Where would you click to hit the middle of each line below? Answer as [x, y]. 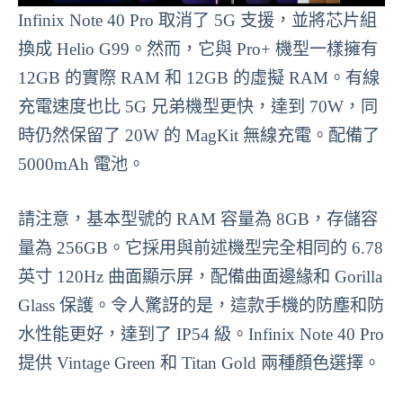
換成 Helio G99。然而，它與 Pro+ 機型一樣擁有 [198, 49]
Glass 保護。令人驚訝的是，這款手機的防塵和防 [201, 305]
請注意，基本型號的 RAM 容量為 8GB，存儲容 [198, 219]
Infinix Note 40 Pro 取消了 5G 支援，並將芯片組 [197, 21]
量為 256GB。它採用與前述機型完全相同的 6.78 [201, 247]
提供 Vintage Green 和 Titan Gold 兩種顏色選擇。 [199, 363]
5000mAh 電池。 [81, 165]
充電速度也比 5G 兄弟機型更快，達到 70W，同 [198, 107]
